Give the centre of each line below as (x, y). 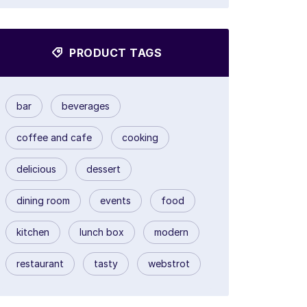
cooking (140, 138)
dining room (43, 201)
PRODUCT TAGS (114, 53)
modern (171, 232)
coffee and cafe (54, 138)
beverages (86, 106)
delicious (36, 169)
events (115, 201)
